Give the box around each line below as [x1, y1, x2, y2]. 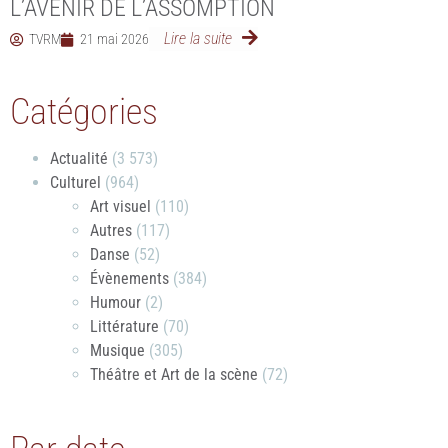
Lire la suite [164, 29, 232, 48]
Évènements [90, 269, 169, 288]
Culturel [50, 173, 101, 192]
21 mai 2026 [80, 31, 149, 47]
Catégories [10, 91, 158, 133]
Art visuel [90, 197, 151, 216]
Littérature [90, 317, 159, 336]
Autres [90, 221, 132, 240]
